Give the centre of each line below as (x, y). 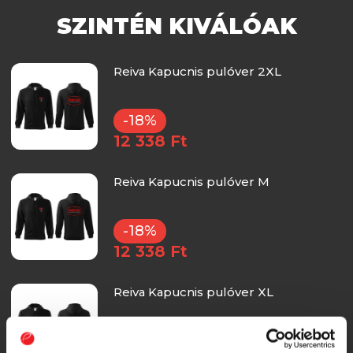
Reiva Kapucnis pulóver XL (193, 292)
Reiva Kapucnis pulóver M (191, 181)
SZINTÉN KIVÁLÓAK (176, 26)
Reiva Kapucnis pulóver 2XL (197, 71)
